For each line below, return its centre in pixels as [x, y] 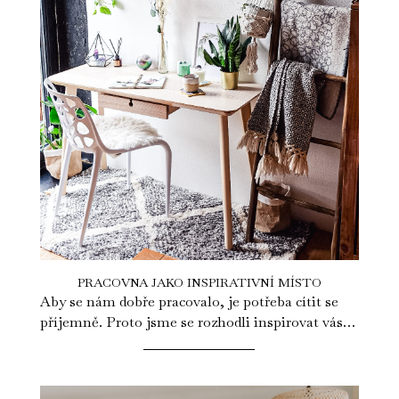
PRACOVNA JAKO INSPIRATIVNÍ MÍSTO [199, 282]
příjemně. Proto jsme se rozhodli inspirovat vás [191, 322]
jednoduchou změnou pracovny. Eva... [160, 342]
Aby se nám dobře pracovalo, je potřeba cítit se [189, 301]
